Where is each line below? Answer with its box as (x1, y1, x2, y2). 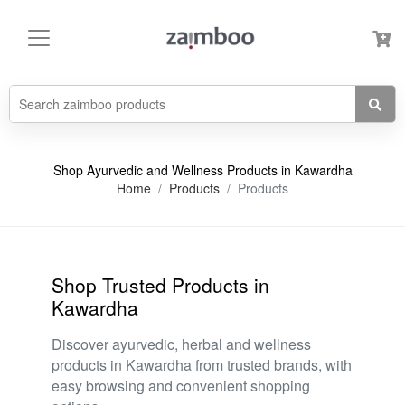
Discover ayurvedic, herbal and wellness (52, 334, 311, 354)
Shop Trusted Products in (52, 271, 269, 298)
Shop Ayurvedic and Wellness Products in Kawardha (52, 161, 353, 179)
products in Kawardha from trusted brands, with (52, 354, 352, 375)
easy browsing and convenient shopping (52, 375, 310, 396)
